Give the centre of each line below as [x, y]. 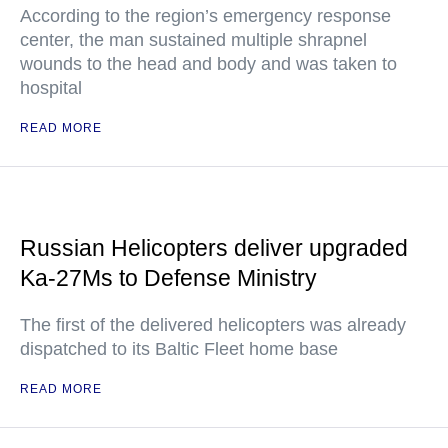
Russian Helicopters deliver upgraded [214, 248]
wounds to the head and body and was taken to [208, 64]
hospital [51, 88]
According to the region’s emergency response [205, 16]
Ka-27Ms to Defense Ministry [168, 278]
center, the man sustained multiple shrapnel [193, 40]
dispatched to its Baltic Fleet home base [179, 349]
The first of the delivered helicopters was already [213, 325]
